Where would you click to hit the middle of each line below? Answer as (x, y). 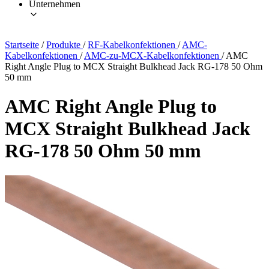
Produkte (65, 44)
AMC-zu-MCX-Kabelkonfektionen (153, 55)
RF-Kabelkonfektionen (133, 44)
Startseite (22, 44)
